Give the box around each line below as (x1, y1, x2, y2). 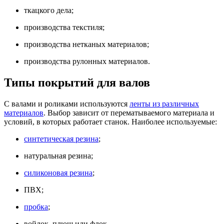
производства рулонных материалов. (24, 56, 150, 65)
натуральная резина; (24, 151, 93, 160)
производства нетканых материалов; (24, 39, 149, 48)
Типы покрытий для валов (4, 75, 150, 89)
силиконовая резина (24, 168, 92, 177)
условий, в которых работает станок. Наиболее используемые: (4, 117, 217, 126)
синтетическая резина (24, 134, 98, 143)
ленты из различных (129, 99, 199, 108)
